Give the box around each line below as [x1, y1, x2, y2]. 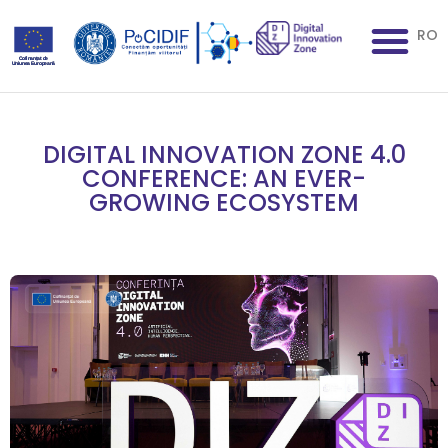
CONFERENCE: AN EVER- [82, 162, 366, 195]
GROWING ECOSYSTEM [89, 186, 359, 219]
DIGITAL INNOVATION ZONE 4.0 [42, 138, 406, 171]
